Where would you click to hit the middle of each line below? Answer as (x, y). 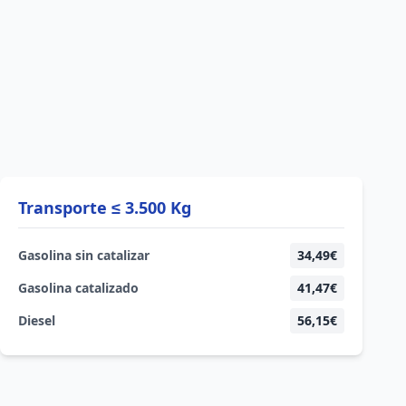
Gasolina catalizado (78, 288)
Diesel (37, 320)
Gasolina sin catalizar (84, 255)
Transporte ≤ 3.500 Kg (105, 208)
